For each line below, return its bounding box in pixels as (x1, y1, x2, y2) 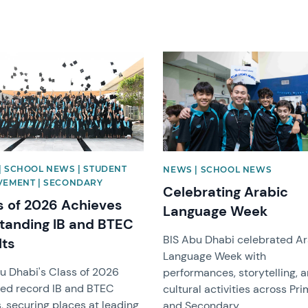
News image (162, 49, 224, 65)
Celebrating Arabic (163, 182, 289, 201)
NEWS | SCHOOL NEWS (163, 164, 272, 175)
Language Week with (163, 248, 267, 263)
